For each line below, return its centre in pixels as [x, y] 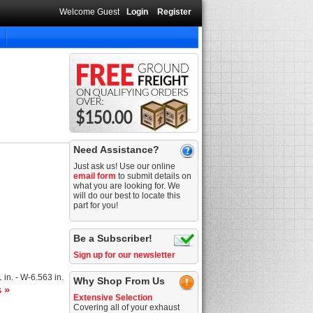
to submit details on [154, 176]
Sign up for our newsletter [125, 255]
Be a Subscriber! [113, 238]
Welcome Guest [89, 12]
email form [95, 176]
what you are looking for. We [127, 186]
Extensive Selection [113, 298]
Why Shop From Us [119, 281]
